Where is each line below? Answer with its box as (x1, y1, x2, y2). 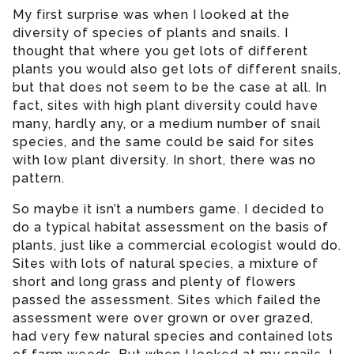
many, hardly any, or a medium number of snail (13, 115, 321, 131)
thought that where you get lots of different (13, 43, 308, 58)
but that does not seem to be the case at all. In (13, 79, 327, 95)
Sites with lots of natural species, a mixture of (13, 255, 318, 271)
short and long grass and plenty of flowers (13, 273, 296, 289)
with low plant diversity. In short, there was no (13, 152, 316, 168)
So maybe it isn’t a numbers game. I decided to (13, 201, 325, 217)
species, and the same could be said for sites (13, 134, 314, 149)
